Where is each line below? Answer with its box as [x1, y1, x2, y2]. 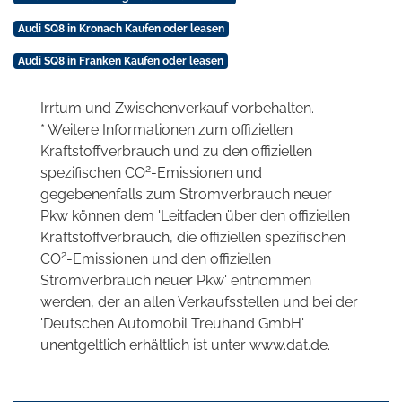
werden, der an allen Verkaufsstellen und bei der [40, 293, 358, 311]
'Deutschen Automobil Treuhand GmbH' [40, 315, 304, 333]
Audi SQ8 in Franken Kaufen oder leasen [17, 55, 223, 68]
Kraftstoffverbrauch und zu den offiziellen [40, 143, 312, 161]
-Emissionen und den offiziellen [66, 250, 271, 268]
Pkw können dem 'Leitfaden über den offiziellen [40, 207, 350, 225]
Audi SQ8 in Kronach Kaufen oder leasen [17, 22, 224, 36]
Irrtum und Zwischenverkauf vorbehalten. [40, 100, 314, 118]
